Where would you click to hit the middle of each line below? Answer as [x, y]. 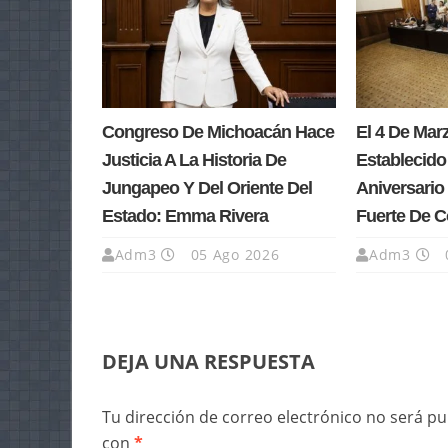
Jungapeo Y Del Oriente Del [207, 188]
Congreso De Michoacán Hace [218, 132]
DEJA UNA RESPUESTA [208, 362]
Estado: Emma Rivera [185, 216]
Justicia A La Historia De [194, 160]
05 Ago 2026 [232, 255]
